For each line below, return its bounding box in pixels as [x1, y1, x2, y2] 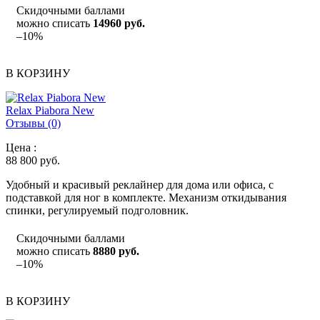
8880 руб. [93, 244, 139, 257]
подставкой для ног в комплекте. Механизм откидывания [6, 191, 286, 204]
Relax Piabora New [6, 104, 94, 116]
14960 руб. [93, 16, 145, 29]
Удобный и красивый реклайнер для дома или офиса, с [6, 178, 274, 191]
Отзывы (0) [6, 116, 61, 129]
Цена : [6, 141, 36, 154]
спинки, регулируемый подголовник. [6, 204, 189, 216]
